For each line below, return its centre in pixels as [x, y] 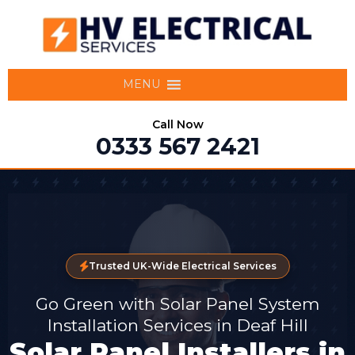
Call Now [177, 124]
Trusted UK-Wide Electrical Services [182, 265]
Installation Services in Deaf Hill [177, 325]
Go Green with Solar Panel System [177, 303]
